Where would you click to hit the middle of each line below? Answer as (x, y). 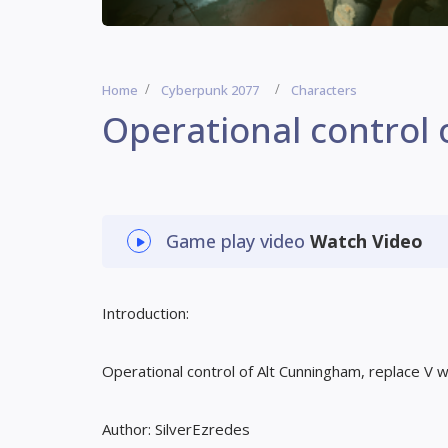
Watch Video (366, 241)
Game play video (238, 241)
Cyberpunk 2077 (210, 90)
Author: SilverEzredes (176, 429)
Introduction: (145, 313)
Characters (324, 90)
